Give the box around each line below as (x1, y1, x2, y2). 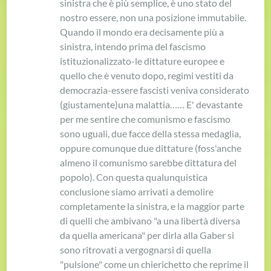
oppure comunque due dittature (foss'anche (60, 142, 242, 154)
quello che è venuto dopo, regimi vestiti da (60, 70, 234, 82)
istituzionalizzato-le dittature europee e (60, 55, 225, 67)
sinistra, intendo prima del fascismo (60, 41, 206, 53)
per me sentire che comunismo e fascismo (60, 113, 231, 125)
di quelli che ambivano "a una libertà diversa (60, 215, 241, 227)
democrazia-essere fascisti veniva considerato (60, 84, 250, 96)
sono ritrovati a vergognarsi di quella (60, 244, 212, 256)
